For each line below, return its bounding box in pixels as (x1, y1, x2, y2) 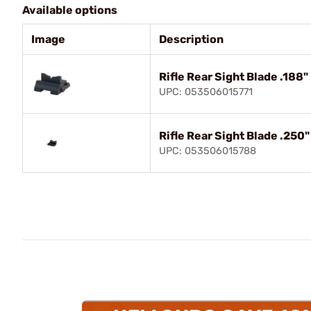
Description (159, 32, 224, 46)
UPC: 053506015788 (159, 144, 256, 157)
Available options (22, 3, 117, 17)
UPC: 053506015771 (159, 85, 253, 98)
